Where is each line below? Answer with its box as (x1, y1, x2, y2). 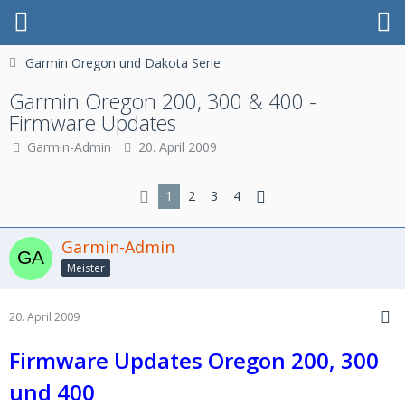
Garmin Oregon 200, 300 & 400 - (9, 87, 316, 116)
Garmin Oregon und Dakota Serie (25, 54, 221, 71)
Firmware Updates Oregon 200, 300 (9, 345, 379, 375)
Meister (67, 259, 105, 276)
